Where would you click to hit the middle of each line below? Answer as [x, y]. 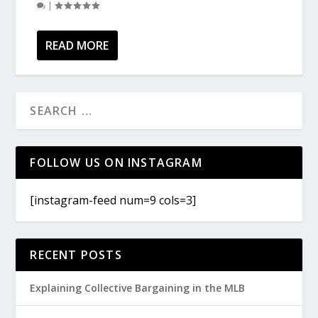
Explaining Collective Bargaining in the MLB [138, 287]
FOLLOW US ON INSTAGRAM [116, 162]
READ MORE [77, 45]
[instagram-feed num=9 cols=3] [113, 200]
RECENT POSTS [76, 254]
